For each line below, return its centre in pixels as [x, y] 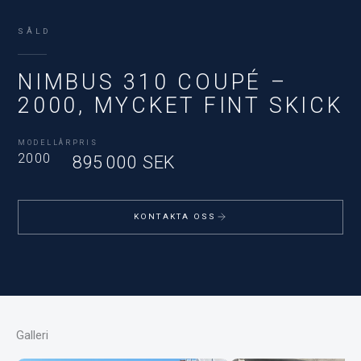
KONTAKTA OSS [175, 217]
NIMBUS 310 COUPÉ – [153, 82]
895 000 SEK [124, 162]
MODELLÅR [45, 142]
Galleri [32, 335]
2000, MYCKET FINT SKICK [180, 105]
